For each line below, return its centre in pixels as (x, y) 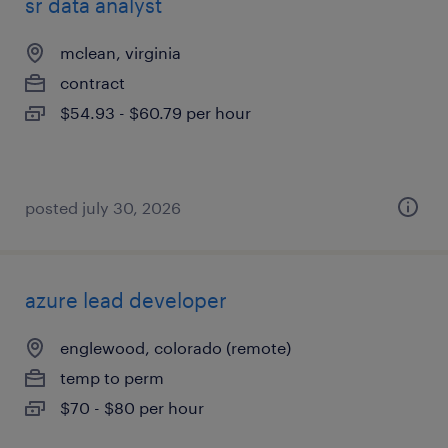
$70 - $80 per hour (132, 407)
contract (92, 82)
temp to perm (112, 377)
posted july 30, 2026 (103, 207)
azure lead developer (126, 300)
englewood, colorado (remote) (175, 347)
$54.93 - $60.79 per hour (155, 112)
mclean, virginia (120, 52)
